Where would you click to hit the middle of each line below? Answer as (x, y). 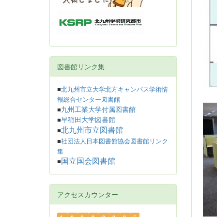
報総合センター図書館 (89, 100)
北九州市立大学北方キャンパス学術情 (115, 89)
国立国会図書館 (88, 161)
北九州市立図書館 (92, 130)
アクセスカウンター (88, 194)
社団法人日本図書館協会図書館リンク (115, 141)
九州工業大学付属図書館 (98, 109)
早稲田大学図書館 (88, 120)
